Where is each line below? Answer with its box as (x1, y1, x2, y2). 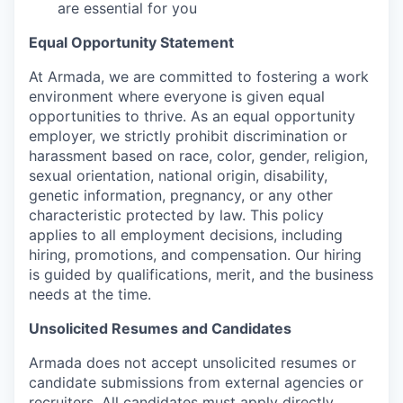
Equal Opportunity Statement (29, 33, 234, 52)
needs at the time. (29, 285, 151, 304)
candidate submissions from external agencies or (29, 373, 363, 392)
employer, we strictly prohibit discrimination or (29, 127, 347, 146)
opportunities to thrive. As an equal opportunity (29, 107, 355, 126)
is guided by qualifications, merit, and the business (29, 265, 373, 284)
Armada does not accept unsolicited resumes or (29, 354, 356, 372)
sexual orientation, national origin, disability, (29, 166, 327, 185)
